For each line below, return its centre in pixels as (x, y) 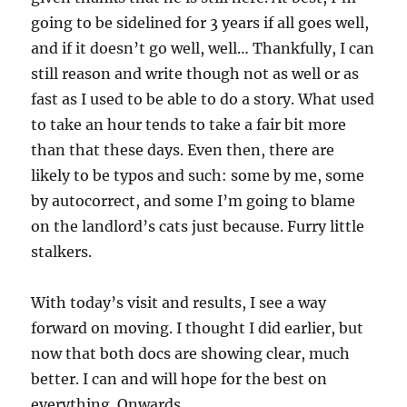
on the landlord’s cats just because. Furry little (198, 227)
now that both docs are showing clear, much (191, 354)
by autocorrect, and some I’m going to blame (194, 201)
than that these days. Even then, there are (183, 150)
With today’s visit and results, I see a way (179, 303)
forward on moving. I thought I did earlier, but (198, 328)
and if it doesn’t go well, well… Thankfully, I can (203, 49)
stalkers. (62, 252)
